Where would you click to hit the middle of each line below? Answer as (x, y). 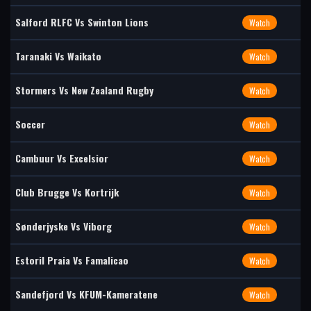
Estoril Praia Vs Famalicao (72, 260)
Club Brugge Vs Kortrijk (67, 192)
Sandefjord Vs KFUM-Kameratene (86, 294)
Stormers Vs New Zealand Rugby (84, 90)
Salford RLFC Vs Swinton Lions (82, 22)
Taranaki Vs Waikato (58, 56)
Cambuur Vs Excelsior (62, 158)
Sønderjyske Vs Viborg (64, 226)
